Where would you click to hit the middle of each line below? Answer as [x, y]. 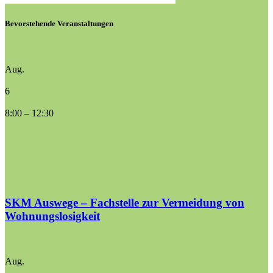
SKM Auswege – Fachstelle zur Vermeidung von [125, 202]
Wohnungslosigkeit [52, 216]
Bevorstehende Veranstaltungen [59, 23]
